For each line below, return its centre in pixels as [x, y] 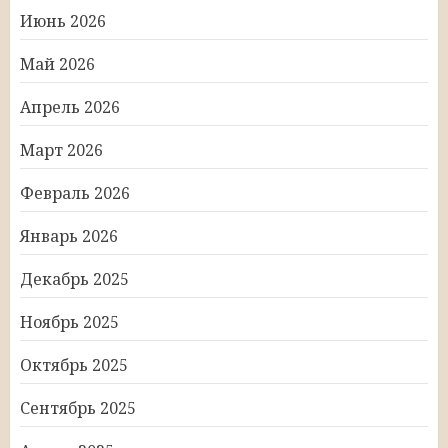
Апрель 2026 [70, 106]
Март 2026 [61, 149]
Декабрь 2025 [74, 278]
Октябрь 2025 [74, 364]
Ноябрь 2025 [69, 321]
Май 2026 [57, 63]
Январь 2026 [69, 235]
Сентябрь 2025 [78, 407]
